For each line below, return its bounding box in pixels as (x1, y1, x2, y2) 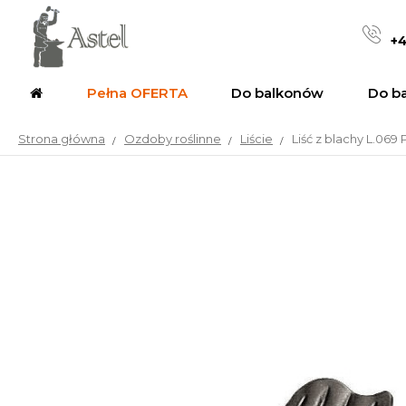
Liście (240, 131, 273, 146)
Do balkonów (231, 83, 324, 101)
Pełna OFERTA (86, 83, 188, 101)
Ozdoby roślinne (124, 131, 221, 146)
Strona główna (18, 131, 105, 146)
